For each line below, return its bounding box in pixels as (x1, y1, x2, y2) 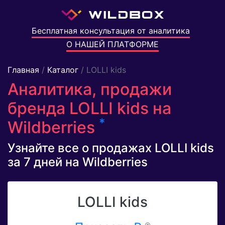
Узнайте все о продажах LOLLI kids (8, 141, 214, 156)
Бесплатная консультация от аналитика (31, 26, 190, 36)
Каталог (47, 65, 78, 75)
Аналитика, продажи (8, 79, 172, 99)
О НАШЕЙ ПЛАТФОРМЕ (66, 39, 159, 50)
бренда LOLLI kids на (8, 98, 171, 119)
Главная (8, 65, 39, 75)
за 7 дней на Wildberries (8, 155, 148, 170)
